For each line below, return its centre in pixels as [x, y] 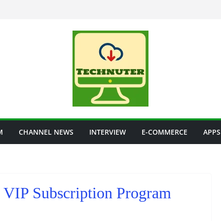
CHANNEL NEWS [46, 132]
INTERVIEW [108, 132]
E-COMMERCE [165, 132]
